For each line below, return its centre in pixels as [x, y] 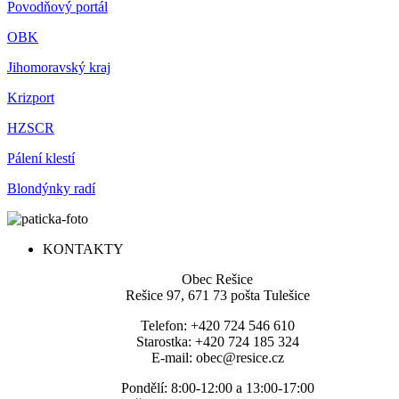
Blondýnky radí [51, 188]
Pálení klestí [41, 158]
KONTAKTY [83, 248]
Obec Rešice [217, 279]
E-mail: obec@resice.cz [217, 357]
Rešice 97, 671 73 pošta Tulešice [217, 295]
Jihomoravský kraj [59, 67]
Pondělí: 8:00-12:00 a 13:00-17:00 [217, 387]
